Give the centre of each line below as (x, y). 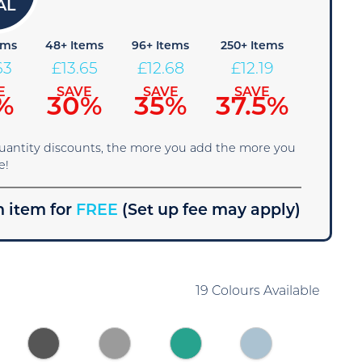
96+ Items (161, 46)
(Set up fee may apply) (212, 211)
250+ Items (253, 46)
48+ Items (75, 46)
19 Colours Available (257, 292)
